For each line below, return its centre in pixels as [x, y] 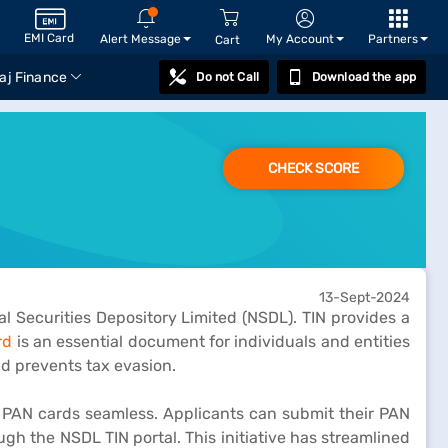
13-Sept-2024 [364, 297]
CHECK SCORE [313, 168]
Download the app [363, 77]
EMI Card [49, 38]
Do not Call [227, 77]
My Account [300, 38]
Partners [393, 38]
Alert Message [140, 38]
